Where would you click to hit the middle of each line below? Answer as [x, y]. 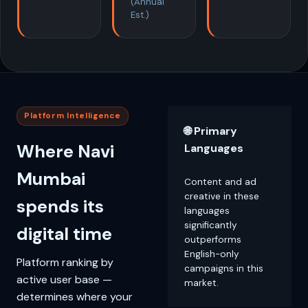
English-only [212, 254]
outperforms [213, 239]
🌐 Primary [211, 131]
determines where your [75, 296]
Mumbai [51, 179]
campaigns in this [224, 268]
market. [201, 283]
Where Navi [65, 151]
